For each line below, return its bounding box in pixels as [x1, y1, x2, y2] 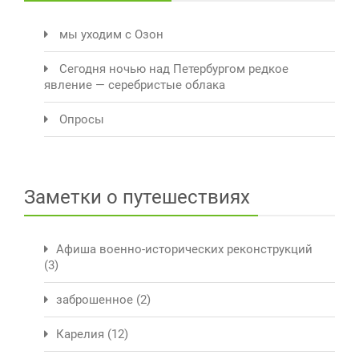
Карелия [56, 326, 104, 341]
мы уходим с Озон [59, 26, 163, 42]
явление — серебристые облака [44, 77, 225, 92]
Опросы [59, 111, 104, 127]
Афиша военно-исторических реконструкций [56, 241, 313, 256]
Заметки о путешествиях [24, 185, 250, 208]
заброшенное [56, 292, 133, 307]
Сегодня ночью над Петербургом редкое [59, 61, 288, 76]
